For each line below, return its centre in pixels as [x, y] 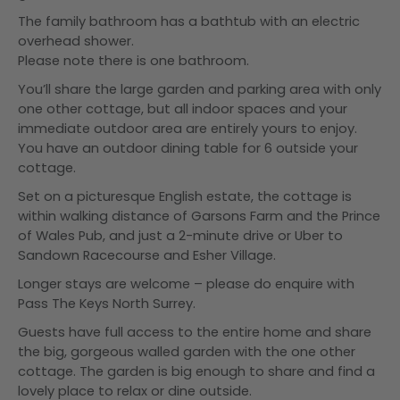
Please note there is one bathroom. [133, 61]
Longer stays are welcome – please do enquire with [186, 284]
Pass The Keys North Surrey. [107, 304]
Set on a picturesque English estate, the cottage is [185, 196]
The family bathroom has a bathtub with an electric [189, 21]
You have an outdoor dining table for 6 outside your [188, 148]
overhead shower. [76, 41]
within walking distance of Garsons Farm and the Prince [199, 216]
